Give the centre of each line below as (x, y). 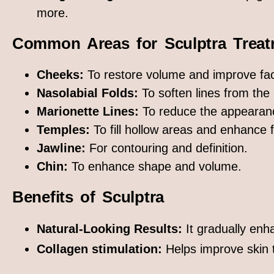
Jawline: (61, 148)
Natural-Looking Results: (109, 229)
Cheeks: (60, 75)
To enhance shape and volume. (155, 167)
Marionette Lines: (88, 112)
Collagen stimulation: (99, 249)
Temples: (63, 130)
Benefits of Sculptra (88, 197)
